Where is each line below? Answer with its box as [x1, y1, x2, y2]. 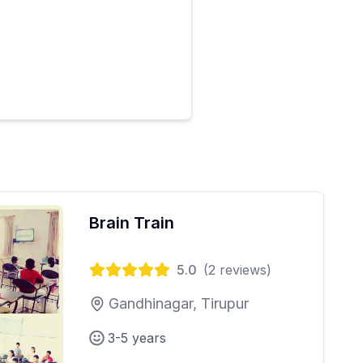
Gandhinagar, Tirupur [109, 294, 249, 312]
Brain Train [89, 212, 174, 233]
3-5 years [108, 329, 166, 346]
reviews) [216, 261, 271, 278]
